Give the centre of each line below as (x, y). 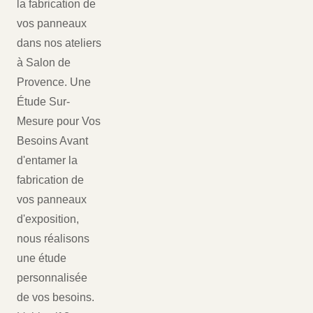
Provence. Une (54, 82)
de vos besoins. (56, 298)
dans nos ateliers (59, 43)
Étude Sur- (43, 102)
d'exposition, (48, 219)
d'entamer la (47, 161)
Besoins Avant (52, 141)
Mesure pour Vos (59, 122)
